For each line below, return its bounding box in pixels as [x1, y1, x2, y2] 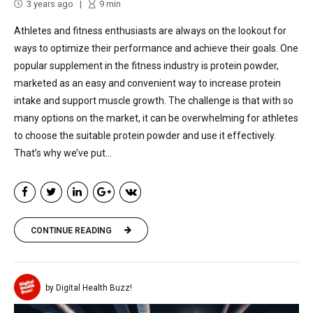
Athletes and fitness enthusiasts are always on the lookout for [14, 24, 286, 36]
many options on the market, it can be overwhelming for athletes [14, 112, 298, 124]
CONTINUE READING [31, 225, 112, 235]
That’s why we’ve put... [14, 147, 112, 159]
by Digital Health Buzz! [45, 283, 132, 293]
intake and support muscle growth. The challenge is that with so [14, 94, 293, 106]
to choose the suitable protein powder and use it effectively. [14, 129, 276, 141]
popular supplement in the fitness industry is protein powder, [14, 59, 279, 71]
